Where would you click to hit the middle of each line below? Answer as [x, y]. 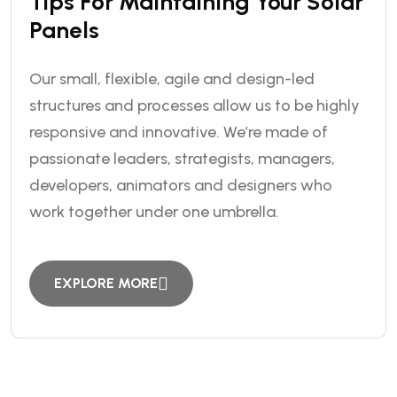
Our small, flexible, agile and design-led [172, 79]
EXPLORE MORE [106, 283]
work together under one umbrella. [154, 212]
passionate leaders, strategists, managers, [182, 159]
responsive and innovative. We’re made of [179, 132]
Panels [64, 30]
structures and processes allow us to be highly [195, 105]
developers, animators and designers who [181, 185]
